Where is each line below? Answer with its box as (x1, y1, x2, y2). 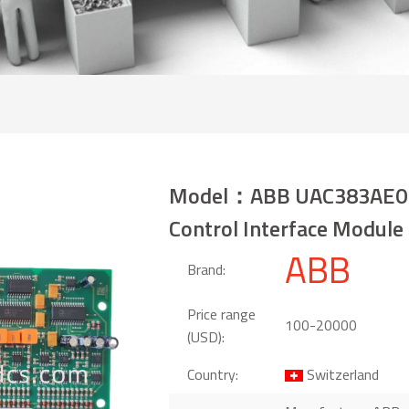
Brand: (186, 258, 225, 281)
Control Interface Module (168, 211, 404, 245)
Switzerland (302, 362, 379, 385)
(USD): (186, 325, 225, 348)
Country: (186, 362, 238, 385)
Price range (186, 302, 256, 325)
